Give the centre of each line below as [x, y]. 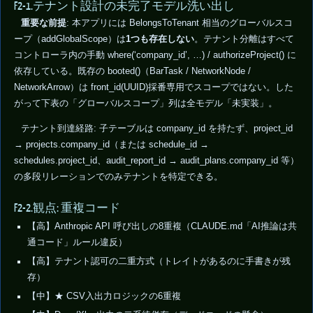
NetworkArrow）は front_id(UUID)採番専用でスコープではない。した [153, 88]
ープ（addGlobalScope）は [70, 39]
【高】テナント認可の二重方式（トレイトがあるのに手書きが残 [159, 261]
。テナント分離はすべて [244, 39]
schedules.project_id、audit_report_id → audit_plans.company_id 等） [156, 160]
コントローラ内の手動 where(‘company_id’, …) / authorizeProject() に [155, 56]
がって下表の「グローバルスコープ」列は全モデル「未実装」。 [145, 104]
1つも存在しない [160, 39]
